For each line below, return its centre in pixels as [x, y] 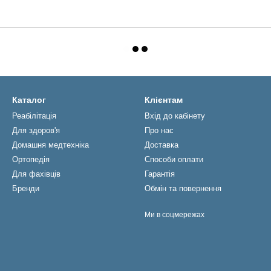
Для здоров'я [36, 130]
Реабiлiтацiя [34, 116]
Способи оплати [174, 159]
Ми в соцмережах [175, 215]
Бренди [26, 188]
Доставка [162, 145]
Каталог [29, 100]
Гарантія [160, 174]
